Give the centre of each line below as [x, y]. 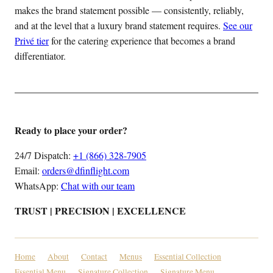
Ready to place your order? [71, 130]
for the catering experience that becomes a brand [142, 40]
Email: [28, 170]
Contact [94, 256]
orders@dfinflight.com [86, 170]
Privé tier [32, 40]
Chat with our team [98, 185]
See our [238, 25]
